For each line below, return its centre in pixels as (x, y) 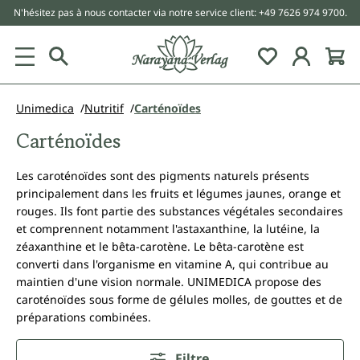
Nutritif (104, 108)
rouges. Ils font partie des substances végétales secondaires (180, 211)
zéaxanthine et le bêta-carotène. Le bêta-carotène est (160, 246)
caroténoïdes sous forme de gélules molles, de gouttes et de (179, 299)
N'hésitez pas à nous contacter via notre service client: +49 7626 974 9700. (180, 12)
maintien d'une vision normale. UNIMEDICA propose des (169, 282)
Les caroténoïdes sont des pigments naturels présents (163, 176)
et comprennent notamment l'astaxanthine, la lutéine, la (168, 229)
